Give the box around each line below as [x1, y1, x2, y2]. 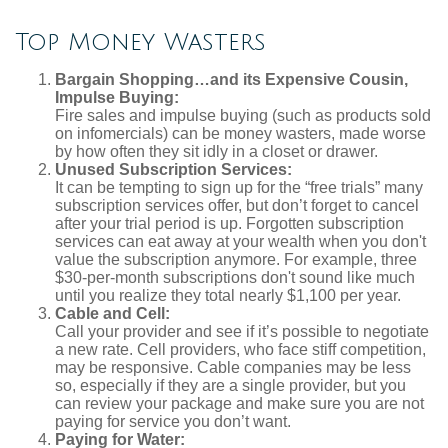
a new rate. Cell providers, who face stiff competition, [55, 341, 426, 358]
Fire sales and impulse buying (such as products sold [55, 107, 431, 124]
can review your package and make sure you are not [55, 395, 424, 412]
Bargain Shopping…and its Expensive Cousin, [55, 71, 408, 88]
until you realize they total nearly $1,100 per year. [55, 287, 401, 304]
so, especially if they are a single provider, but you [55, 377, 406, 394]
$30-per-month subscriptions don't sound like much [55, 269, 415, 286]
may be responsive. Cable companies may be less [55, 359, 411, 376]
